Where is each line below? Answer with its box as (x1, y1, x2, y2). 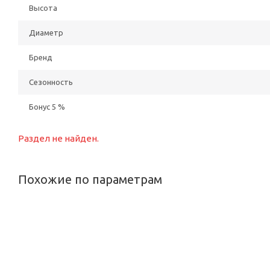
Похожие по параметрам (18, 172, 162, 186)
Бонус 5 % (29, 102, 65, 111)
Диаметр (29, 28, 63, 37)
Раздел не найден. (18, 133, 99, 143)
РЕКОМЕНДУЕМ (39, 224, 89, 230)
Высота (29, 4, 57, 12)
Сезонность (29, 78, 73, 86)
